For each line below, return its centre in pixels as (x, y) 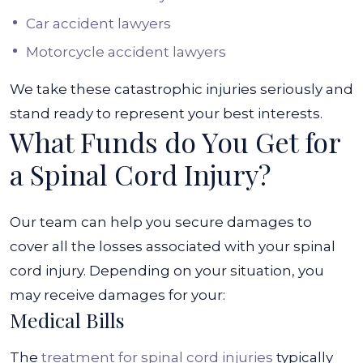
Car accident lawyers (98, 23)
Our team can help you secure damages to (161, 222)
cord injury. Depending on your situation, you (167, 271)
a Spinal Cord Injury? (140, 174)
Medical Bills (67, 320)
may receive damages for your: (117, 295)
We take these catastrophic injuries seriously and (181, 89)
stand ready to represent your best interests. (168, 113)
